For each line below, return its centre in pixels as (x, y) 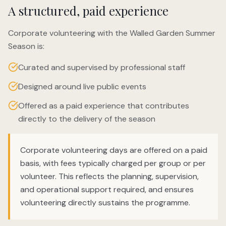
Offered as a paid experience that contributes (104, 105)
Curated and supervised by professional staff (102, 67)
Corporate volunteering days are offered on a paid (114, 150)
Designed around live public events (82, 86)
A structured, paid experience (88, 10)
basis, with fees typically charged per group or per (113, 163)
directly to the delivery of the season (87, 119)
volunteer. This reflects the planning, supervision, (109, 176)
